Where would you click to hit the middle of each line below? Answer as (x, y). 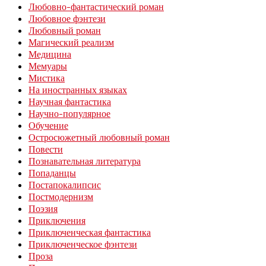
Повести (46, 149)
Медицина (50, 54)
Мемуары (48, 66)
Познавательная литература (85, 161)
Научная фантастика (70, 102)
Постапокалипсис (65, 185)
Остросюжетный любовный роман (99, 137)
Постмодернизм (61, 197)
